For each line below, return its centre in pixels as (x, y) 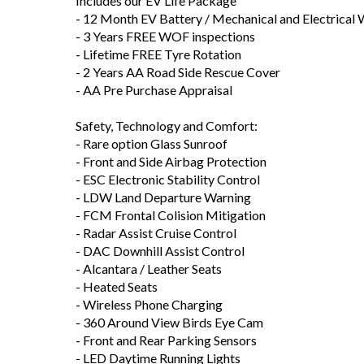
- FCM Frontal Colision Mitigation (171, 215)
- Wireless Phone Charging (149, 304)
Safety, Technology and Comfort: (167, 126)
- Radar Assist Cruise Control (156, 233)
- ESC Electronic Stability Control (168, 179)
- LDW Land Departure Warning (163, 197)
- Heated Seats (117, 286)
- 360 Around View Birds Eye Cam (169, 322)
